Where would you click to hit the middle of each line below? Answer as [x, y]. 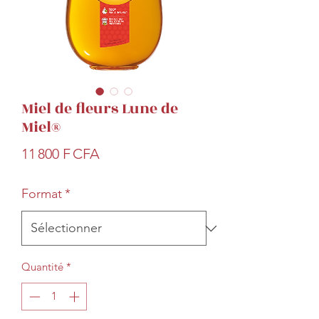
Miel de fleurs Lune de [100, 109]
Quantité [42, 267]
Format [42, 194]
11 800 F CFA [61, 154]
